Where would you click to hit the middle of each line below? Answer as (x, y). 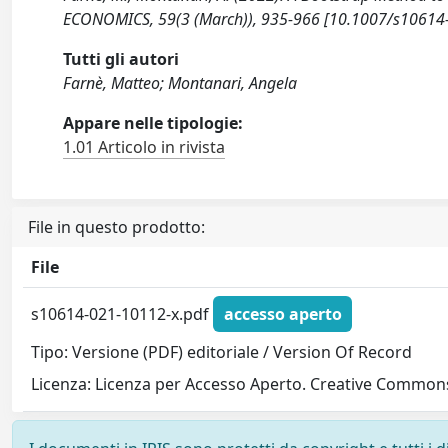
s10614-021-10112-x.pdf (122, 313)
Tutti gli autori (121, 59)
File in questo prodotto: (116, 227)
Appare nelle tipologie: (153, 123)
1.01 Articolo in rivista (144, 147)
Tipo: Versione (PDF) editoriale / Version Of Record (222, 351)
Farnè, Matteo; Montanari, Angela (180, 83)
